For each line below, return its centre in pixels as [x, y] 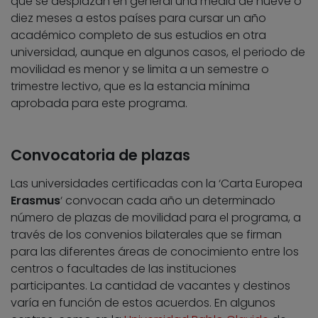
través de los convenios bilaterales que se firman [146, 235]
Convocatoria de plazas [100, 155]
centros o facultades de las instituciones [124, 269]
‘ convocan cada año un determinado [168, 201]
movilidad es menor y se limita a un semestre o [140, 70]
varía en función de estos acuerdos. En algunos [143, 303]
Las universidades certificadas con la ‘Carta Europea [157, 184]
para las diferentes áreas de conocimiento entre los [155, 252]
